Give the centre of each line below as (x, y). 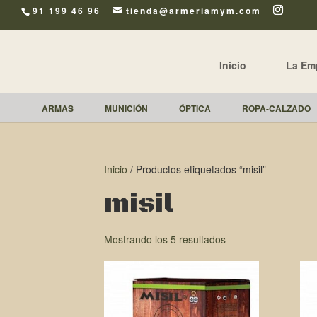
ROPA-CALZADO (276, 108)
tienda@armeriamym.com (194, 11)
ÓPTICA (195, 108)
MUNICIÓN (126, 108)
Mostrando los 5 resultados (165, 239)
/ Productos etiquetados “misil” (197, 169)
